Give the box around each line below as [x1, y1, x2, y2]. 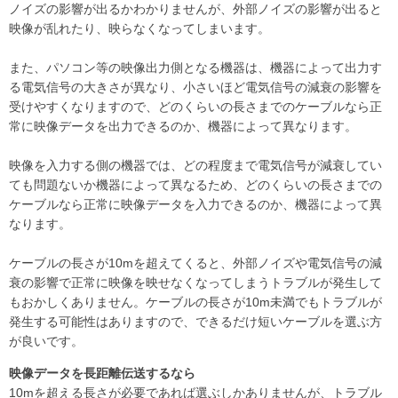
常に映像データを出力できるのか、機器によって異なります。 [9, 118, 357, 133]
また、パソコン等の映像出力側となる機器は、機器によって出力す [9, 60, 382, 75]
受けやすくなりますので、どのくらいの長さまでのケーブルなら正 [9, 99, 382, 114]
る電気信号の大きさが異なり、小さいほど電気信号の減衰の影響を [9, 79, 382, 94]
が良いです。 [9, 333, 84, 348]
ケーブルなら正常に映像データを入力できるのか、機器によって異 [9, 196, 382, 211]
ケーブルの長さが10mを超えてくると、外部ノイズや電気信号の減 [9, 255, 382, 270]
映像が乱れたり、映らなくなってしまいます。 [9, 20, 270, 36]
